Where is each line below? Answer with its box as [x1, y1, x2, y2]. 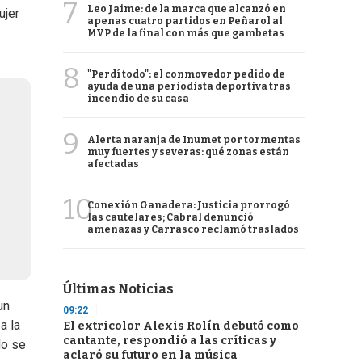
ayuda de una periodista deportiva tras [87, 81, 291, 92]
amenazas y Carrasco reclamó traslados [87, 224, 299, 235]
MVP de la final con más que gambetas [87, 27, 284, 39]
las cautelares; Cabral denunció [87, 212, 254, 223]
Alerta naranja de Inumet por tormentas [87, 134, 301, 145]
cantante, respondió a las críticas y [63, 334, 276, 347]
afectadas [87, 158, 139, 170]
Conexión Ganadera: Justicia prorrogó [87, 200, 290, 211]
